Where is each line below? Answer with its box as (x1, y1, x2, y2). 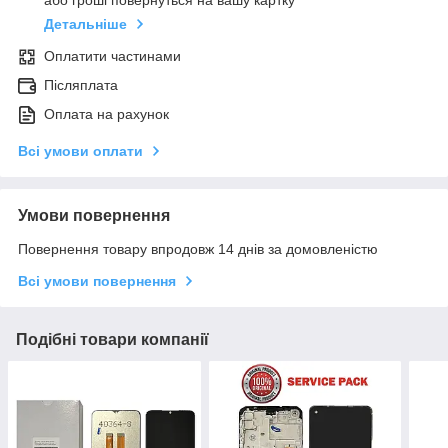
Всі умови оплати (18, 143, 143, 160)
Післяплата (44, 77, 118, 94)
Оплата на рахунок (44, 106, 169, 123)
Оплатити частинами (44, 48, 181, 65)
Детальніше (44, 16, 127, 33)
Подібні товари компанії (16, 331, 209, 349)
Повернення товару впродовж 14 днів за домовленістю (18, 241, 378, 258)
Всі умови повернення (18, 273, 176, 290)
